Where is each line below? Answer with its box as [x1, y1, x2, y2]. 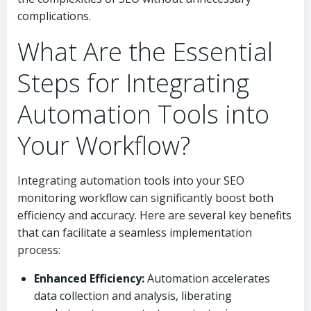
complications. [17, 8, 91, 24]
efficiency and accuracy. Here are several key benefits [17, 208, 292, 223]
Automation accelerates [144, 271, 270, 286]
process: [17, 242, 60, 258]
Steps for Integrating [17, 66, 249, 100]
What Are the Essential [17, 35, 273, 69]
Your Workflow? [17, 128, 190, 162]
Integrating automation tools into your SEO [17, 173, 244, 188]
